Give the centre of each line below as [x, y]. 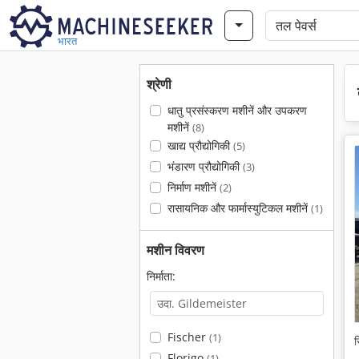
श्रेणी [159, 84]
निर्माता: [161, 276]
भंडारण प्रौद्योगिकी [205, 166]
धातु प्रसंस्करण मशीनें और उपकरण [237, 110]
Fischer [188, 337]
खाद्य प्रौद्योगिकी [200, 145]
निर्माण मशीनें [193, 187]
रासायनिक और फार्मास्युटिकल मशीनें [239, 208]
